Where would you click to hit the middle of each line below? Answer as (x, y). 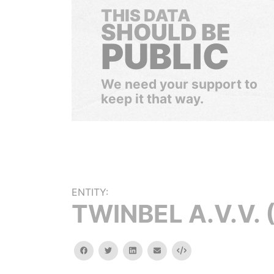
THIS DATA (146, 16)
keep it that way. (152, 99)
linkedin (149, 250)
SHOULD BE (166, 32)
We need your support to (179, 84)
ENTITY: (90, 192)
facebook (105, 250)
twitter (124, 250)
